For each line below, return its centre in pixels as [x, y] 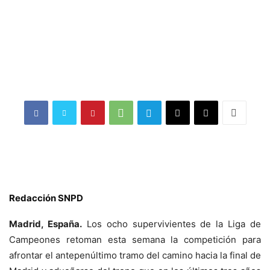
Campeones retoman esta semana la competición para [135, 240]
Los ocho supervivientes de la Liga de [171, 224]
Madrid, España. [46, 224]
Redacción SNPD [46, 198]
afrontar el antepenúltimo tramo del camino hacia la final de [135, 256]
